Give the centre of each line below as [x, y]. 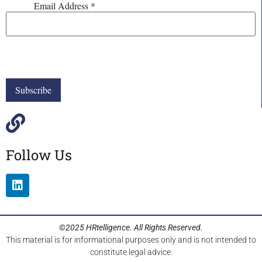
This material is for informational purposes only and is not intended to [131, 239]
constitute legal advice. [131, 252]
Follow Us [39, 155]
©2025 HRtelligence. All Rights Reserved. [131, 227]
